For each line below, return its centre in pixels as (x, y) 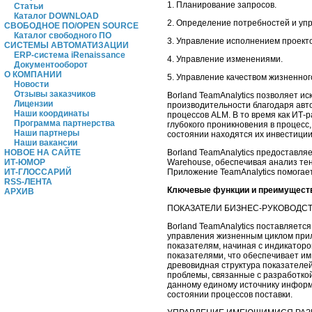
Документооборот (51, 65)
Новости (31, 84)
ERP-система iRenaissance (70, 55)
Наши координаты (52, 114)
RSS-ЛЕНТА (28, 182)
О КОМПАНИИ (33, 75)
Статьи (29, 6)
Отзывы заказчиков (55, 94)
